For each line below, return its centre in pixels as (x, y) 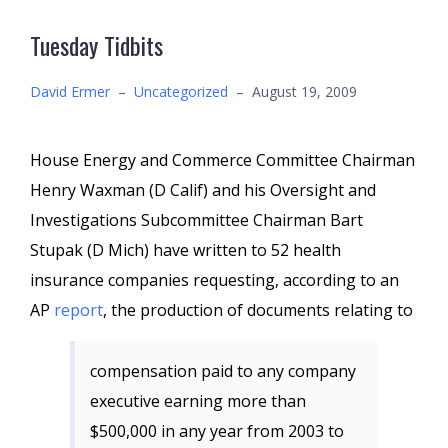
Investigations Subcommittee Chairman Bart (196, 220)
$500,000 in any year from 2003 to (217, 431)
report (78, 310)
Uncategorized (181, 91)
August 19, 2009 (304, 91)
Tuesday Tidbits (96, 45)
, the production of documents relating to (258, 310)
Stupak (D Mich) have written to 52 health (185, 250)
